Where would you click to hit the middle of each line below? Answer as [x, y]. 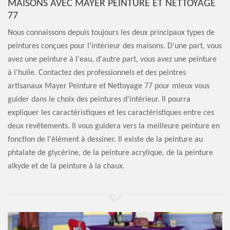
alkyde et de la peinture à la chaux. [66, 166]
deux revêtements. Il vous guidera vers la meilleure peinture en [114, 126]
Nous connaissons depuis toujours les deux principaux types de [111, 33]
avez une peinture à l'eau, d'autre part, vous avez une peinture [112, 60]
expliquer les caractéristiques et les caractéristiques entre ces [111, 113]
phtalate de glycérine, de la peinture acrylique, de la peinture [110, 153]
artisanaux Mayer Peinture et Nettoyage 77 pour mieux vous [109, 86]
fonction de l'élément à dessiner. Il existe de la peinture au [105, 140]
